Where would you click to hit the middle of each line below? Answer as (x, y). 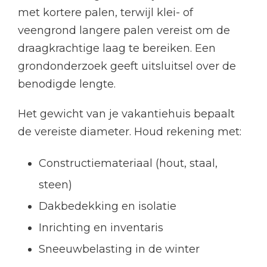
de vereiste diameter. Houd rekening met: (130, 132)
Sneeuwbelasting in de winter (119, 249)
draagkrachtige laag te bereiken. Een (117, 49)
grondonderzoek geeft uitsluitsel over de (127, 66)
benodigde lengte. (67, 84)
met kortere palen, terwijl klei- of (105, 13)
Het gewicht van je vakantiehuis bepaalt (126, 114)
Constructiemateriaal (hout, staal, (128, 164)
